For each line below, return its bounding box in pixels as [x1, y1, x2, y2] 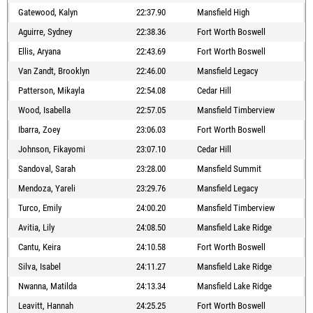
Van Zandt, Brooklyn [18, 66, 89, 77]
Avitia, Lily [18, 222, 54, 233]
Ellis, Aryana [18, 46, 61, 57]
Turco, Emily [18, 203, 61, 214]
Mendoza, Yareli [18, 183, 75, 194]
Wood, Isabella [18, 105, 71, 116]
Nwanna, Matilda [18, 281, 77, 292]
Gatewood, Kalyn [18, 7, 78, 18]
